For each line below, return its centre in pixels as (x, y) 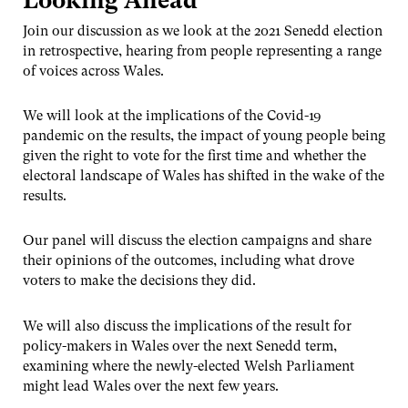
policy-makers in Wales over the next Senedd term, (180, 346)
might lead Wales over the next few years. (151, 386)
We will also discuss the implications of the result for (187, 326)
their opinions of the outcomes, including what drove (189, 261)
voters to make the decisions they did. (139, 281)
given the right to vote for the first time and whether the (194, 156)
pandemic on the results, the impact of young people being (204, 136)
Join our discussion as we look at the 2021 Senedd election (203, 31)
